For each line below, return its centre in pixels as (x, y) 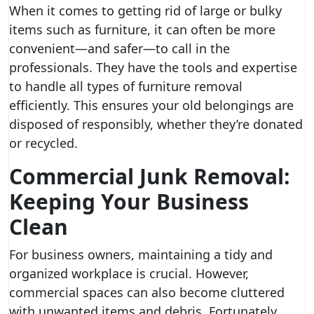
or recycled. (43, 143)
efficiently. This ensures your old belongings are (151, 105)
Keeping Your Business (129, 202)
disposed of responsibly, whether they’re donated (156, 124)
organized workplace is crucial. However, (129, 273)
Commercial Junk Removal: (150, 176)
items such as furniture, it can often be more (142, 29)
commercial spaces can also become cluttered (147, 292)
